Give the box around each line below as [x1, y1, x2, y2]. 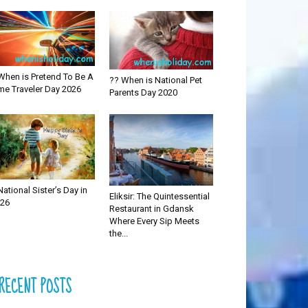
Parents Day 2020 [109, 87, 177, 98]
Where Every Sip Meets [109, 216, 199, 227]
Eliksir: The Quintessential [109, 191, 210, 202]
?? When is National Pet [109, 74, 202, 85]
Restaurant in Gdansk [109, 203, 194, 214]
